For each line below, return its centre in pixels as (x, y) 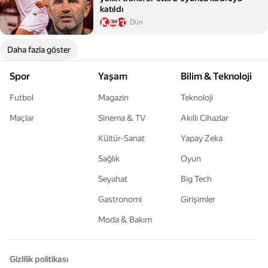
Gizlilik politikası (39, 259)
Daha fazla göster (39, 50)
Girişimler (198, 199)
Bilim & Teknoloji (216, 76)
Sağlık (109, 159)
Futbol (22, 98)
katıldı (112, 9)
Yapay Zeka (202, 138)
